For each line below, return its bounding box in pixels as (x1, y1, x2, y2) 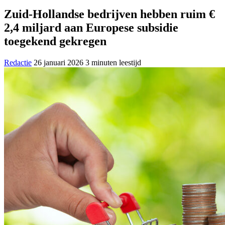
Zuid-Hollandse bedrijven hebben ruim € (4, 8, 215, 21)
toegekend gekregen (4, 35, 106, 48)
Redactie (4, 58, 32, 67)
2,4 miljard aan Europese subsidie (4, 21, 178, 35)
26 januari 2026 (34, 58, 83, 67)
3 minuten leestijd (85, 58, 141, 67)
